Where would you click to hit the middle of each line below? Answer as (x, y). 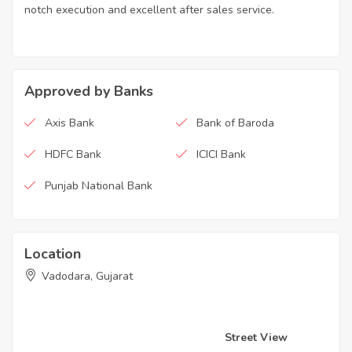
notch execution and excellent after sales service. (149, 10)
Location (53, 254)
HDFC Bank (73, 155)
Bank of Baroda (235, 123)
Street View (256, 338)
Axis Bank (70, 123)
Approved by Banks (89, 92)
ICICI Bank (221, 155)
